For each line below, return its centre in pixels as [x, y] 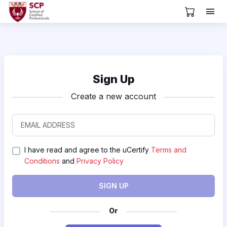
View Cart [207, 16]
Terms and [169, 150]
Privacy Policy [100, 161]
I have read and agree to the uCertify [88, 150]
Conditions [42, 161]
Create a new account [113, 96]
